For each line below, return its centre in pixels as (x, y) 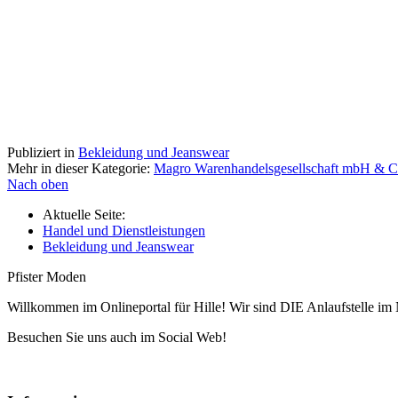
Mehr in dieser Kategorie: (79, 168)
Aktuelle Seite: (88, 214)
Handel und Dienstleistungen (124, 230)
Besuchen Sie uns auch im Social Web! (117, 337)
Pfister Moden (47, 276)
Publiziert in (41, 152)
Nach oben (38, 184)
